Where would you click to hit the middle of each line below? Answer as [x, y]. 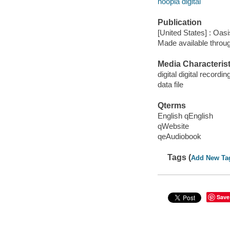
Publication [179, 23]
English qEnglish [185, 116]
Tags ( [179, 157]
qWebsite [173, 126]
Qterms [171, 106]
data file [170, 84]
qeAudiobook [179, 136]
